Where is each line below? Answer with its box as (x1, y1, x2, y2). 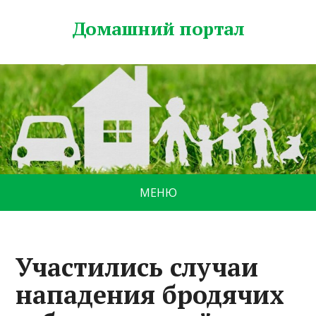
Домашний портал (71, 16, 245, 40)
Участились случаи (16, 250, 259, 284)
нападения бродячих (16, 278, 285, 312)
